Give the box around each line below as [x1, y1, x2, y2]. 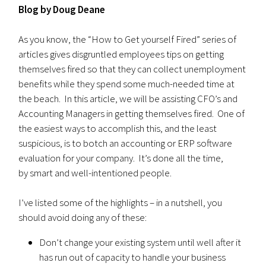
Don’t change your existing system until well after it [39, 236, 242, 249]
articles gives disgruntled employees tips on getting [18, 47, 224, 61]
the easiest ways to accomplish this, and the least [18, 122, 217, 135]
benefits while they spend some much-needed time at [18, 77, 235, 90]
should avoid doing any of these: [18, 211, 147, 224]
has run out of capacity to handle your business [39, 251, 226, 264]
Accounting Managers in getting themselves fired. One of [18, 107, 245, 120]
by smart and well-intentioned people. [18, 166, 172, 179]
